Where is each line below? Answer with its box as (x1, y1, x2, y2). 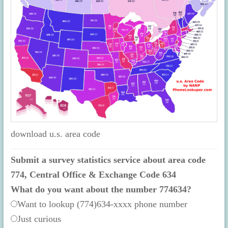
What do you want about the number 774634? (11, 184, 191, 195)
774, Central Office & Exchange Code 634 (11, 169, 176, 180)
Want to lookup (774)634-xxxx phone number (17, 199, 187, 210)
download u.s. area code (11, 129, 100, 139)
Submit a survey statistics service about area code (11, 155, 206, 165)
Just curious (17, 214, 61, 224)
